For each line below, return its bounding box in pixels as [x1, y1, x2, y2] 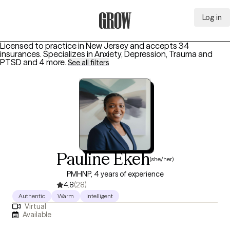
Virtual [24, 202, 46, 212]
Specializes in [43, 49, 93, 59]
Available [23, 209, 52, 219]
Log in [202, 13, 222, 22]
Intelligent [86, 192, 113, 200]
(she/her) [150, 155, 174, 163]
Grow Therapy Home [98, 29, 175, 40]
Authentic [18, 192, 45, 200]
